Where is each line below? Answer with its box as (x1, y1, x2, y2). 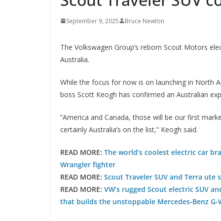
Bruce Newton (125, 16, 164, 25)
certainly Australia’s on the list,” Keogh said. (60, 124, 198, 134)
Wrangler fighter (60, 159, 115, 169)
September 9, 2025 (66, 16, 119, 25)
